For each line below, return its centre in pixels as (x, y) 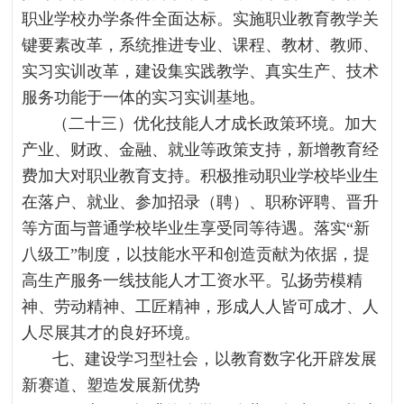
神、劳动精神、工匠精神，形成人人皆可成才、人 (201, 307)
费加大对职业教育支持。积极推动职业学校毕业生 (201, 176)
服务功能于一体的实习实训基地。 (144, 97)
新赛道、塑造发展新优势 (111, 385)
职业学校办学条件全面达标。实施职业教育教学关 (201, 19)
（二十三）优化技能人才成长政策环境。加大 (215, 124)
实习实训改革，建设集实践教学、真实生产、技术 (201, 71)
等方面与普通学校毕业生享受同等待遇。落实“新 (196, 228)
